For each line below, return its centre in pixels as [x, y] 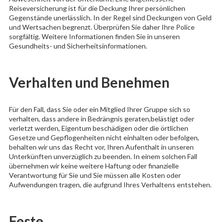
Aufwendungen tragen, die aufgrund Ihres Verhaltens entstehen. [110, 185]
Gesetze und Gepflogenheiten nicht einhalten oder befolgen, [104, 138]
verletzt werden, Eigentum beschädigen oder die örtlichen [98, 128]
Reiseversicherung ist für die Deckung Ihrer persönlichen [97, 8]
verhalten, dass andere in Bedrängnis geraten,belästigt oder [101, 119]
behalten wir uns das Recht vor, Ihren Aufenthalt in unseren [101, 147]
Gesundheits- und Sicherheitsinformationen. [78, 46]
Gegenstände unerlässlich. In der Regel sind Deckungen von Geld [110, 18]
